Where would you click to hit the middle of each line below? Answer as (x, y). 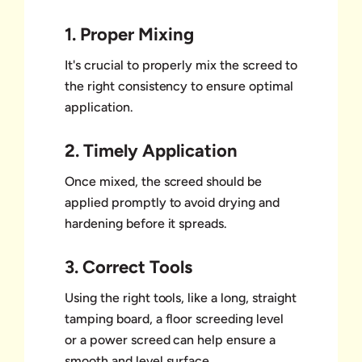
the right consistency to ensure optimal (179, 86)
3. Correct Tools (128, 267)
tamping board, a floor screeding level (174, 318)
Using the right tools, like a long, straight (181, 297)
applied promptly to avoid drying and (172, 202)
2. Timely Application (151, 150)
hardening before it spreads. (146, 223)
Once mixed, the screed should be (164, 181)
